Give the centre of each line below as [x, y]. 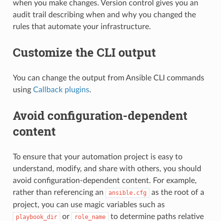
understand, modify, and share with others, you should [107, 168]
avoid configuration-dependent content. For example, [105, 180]
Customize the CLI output [84, 52]
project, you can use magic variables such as [89, 204]
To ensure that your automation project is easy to [97, 157]
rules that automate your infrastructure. [82, 26]
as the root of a [177, 192]
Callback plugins [61, 90]
